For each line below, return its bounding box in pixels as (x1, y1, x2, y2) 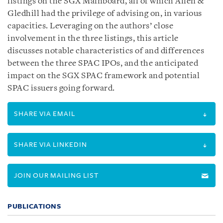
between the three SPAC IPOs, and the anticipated (7, 59, 198, 68)
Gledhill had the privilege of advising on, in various (7, 9, 202, 18)
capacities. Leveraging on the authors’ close (7, 22, 173, 30)
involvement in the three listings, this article (7, 34, 179, 43)
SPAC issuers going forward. (7, 84, 115, 93)
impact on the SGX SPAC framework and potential (7, 72, 200, 80)
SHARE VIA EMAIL (14, 110, 75, 117)
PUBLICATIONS (7, 203, 61, 210)
